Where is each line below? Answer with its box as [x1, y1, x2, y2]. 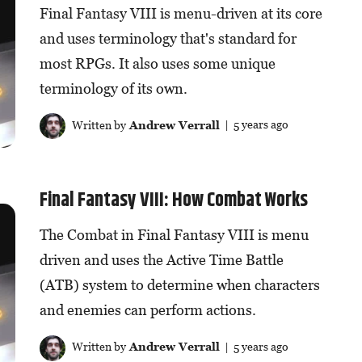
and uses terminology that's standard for [39, 29, 297, 47]
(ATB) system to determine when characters [39, 276, 320, 294]
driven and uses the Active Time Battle [39, 251, 284, 269]
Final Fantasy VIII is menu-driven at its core [39, 4, 322, 22]
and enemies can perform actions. [39, 301, 256, 319]
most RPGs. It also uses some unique [39, 54, 276, 72]
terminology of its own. [39, 79, 187, 97]
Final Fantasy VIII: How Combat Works [39, 186, 308, 216]
